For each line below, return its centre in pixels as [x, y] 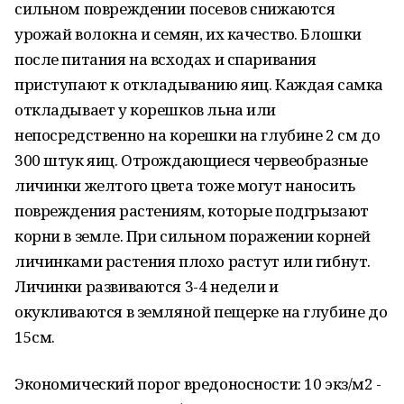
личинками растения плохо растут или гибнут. [193, 261]
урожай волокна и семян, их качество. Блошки [188, 34]
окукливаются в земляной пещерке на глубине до [201, 312]
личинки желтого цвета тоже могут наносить [185, 185]
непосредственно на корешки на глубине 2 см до [197, 135]
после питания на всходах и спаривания [165, 59]
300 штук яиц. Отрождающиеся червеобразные [191, 160]
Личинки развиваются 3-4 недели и [147, 286]
